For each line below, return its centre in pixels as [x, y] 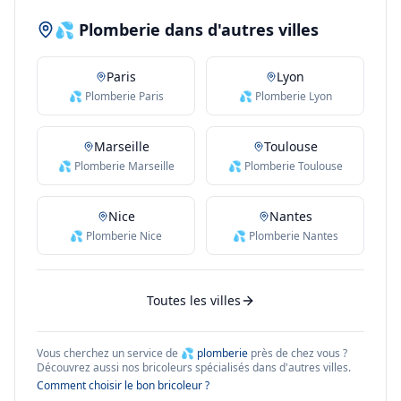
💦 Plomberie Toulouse [285, 166]
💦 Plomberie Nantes [285, 236]
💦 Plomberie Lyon [285, 96]
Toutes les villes [193, 300]
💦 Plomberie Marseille [116, 166]
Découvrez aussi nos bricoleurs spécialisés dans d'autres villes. [194, 367]
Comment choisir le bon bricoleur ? [123, 385]
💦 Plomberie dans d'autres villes [187, 30]
